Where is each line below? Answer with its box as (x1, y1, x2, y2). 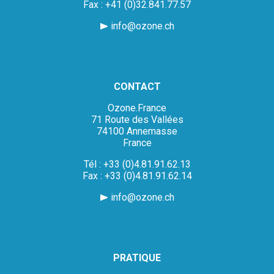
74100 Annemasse (97, 125, 177, 138)
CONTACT (113, 81, 161, 93)
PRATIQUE (113, 252, 161, 264)
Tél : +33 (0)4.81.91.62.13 (83, 158, 191, 171)
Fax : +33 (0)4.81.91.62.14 (82, 170, 192, 182)
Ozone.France (108, 102, 166, 114)
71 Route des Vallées (91, 114, 183, 126)
